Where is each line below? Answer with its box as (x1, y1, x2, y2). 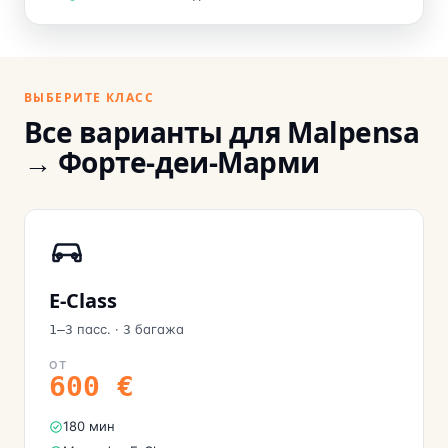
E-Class (49, 287, 117, 314)
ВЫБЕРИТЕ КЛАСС (24, 89, 155, 106)
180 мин (63, 418, 115, 434)
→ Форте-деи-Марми (24, 143, 320, 181)
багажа (135, 321, 184, 337)
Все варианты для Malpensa (24, 113, 419, 151)
